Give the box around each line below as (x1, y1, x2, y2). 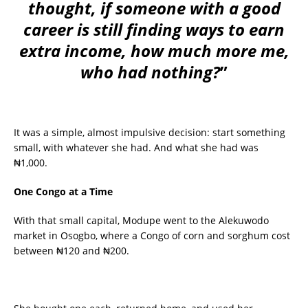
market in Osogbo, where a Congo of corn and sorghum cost (14, 229, 290, 243)
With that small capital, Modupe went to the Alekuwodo (14, 214, 269, 228)
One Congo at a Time (14, 185, 113, 199)
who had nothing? (80, 60, 220, 84)
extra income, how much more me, (19, 39, 289, 63)
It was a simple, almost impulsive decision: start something (14, 126, 285, 140)
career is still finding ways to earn (23, 18, 285, 41)
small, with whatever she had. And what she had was (14, 141, 258, 155)
